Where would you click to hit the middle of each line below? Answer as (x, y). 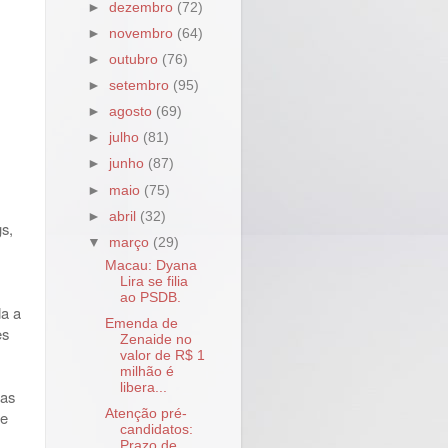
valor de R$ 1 (162, 355)
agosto (133, 112)
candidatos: (156, 429)
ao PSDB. (150, 297)
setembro (141, 85)
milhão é (146, 371)
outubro (136, 59)
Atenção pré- (145, 413)
